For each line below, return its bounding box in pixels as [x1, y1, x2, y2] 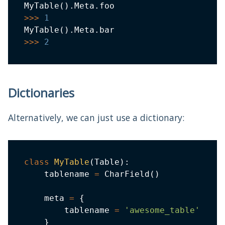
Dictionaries [8, 84, 74, 101]
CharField [99, 169, 150, 179]
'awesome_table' [125, 205, 200, 215]
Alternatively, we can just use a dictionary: [8, 111, 184, 124]
